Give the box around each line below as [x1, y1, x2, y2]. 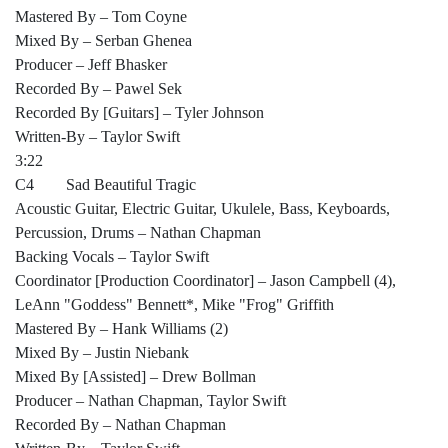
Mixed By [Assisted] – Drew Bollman [15, 368, 256, 386]
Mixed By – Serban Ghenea [15, 32, 192, 50]
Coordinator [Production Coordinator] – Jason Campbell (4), [15, 272, 396, 290]
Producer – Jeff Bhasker [15, 56, 167, 74]
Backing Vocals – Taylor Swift [15, 248, 209, 266]
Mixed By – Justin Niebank [15, 344, 189, 362]
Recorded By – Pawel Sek [15, 80, 182, 98]
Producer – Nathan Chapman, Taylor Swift [15, 392, 286, 410]
